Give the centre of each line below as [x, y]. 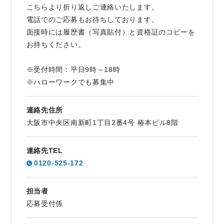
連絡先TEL [44, 150]
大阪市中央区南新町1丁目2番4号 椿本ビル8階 [102, 122]
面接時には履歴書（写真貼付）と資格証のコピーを [111, 32]
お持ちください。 [56, 44]
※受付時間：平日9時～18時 [73, 69]
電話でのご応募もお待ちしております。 [92, 19]
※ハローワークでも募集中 [70, 82]
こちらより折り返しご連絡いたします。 [92, 7]
